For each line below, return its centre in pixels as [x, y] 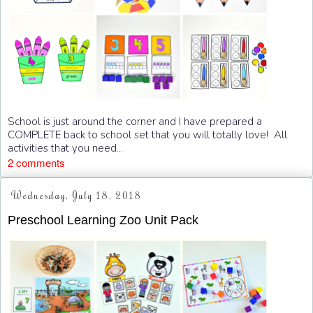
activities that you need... [65, 148]
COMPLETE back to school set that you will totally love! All [147, 135]
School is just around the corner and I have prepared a [135, 122]
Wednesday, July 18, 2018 [77, 195]
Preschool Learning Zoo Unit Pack [103, 220]
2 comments [36, 163]
